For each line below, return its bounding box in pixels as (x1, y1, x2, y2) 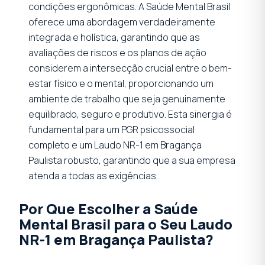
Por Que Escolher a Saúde (19, 198, 198, 218)
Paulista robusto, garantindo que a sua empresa (28, 153, 235, 167)
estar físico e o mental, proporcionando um (28, 76, 214, 90)
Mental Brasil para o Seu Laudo (19, 214, 232, 234)
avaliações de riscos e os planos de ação (28, 46, 206, 59)
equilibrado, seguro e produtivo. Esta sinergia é (28, 107, 232, 121)
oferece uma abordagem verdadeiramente (28, 15, 215, 28)
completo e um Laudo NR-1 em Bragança (28, 138, 202, 151)
